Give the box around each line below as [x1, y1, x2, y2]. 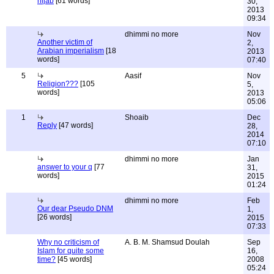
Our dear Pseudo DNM [37, 204, 113, 213]
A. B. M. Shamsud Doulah [125, 238, 210, 246]
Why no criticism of [37, 238, 99, 246]
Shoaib [125, 113, 149, 122]
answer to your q [37, 163, 92, 171]
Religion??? [37, 80, 78, 88]
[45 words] [56, 255, 92, 264]
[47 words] [57, 121, 93, 130]
